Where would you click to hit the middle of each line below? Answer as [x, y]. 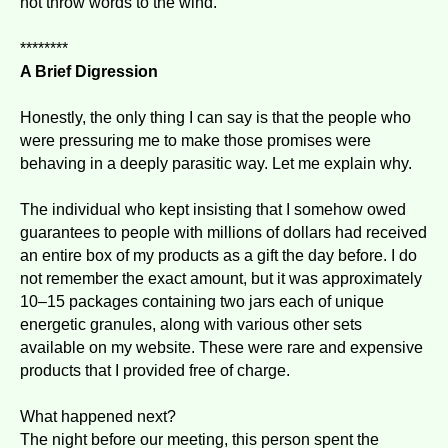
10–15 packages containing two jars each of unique [202, 301]
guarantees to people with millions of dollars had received [223, 232]
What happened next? [98, 416]
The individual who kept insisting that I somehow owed [213, 209]
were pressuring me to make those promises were [195, 140]
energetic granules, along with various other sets [191, 324]
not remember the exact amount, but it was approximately [221, 278]
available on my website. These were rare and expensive [221, 347]
